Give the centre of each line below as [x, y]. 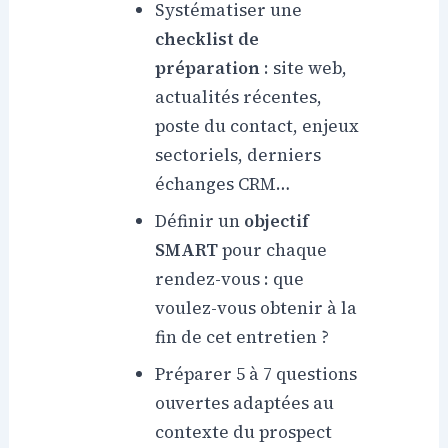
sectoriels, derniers [238, 155]
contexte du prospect [244, 432]
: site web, [304, 68]
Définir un [200, 221]
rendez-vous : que [230, 279]
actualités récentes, [239, 97]
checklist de [207, 39]
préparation [208, 68]
